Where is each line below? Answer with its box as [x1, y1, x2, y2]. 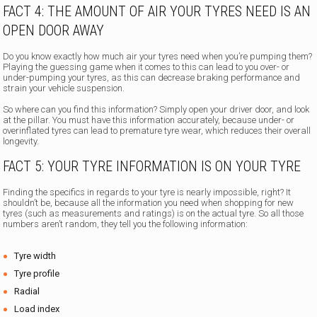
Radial [14, 286, 40, 297]
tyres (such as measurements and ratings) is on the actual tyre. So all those [3, 208, 304, 219]
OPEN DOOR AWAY [3, 22, 105, 40]
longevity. [3, 136, 40, 147]
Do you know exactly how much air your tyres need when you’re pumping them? [3, 51, 313, 62]
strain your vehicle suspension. [3, 83, 125, 94]
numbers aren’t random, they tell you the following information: [3, 219, 248, 230]
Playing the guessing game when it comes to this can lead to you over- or [3, 62, 290, 73]
